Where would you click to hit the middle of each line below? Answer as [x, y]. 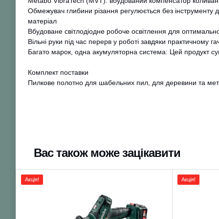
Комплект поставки [58, 73]
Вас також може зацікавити [107, 153]
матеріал [42, 21]
